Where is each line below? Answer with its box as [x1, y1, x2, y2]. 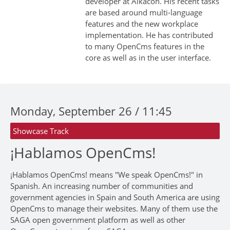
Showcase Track [13, 126, 69, 137]
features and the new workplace [85, 18, 198, 29]
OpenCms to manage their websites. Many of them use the [10, 203, 218, 214]
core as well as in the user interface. [85, 52, 211, 63]
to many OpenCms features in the [85, 41, 204, 52]
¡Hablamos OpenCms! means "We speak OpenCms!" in [10, 169, 203, 180]
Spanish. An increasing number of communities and [10, 181, 193, 191]
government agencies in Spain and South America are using [10, 192, 220, 203]
